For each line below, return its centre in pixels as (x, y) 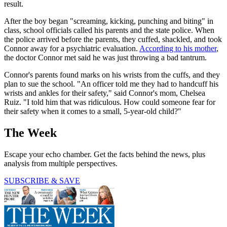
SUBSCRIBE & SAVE (42, 181)
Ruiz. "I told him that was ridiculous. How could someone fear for (110, 102)
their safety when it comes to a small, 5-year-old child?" (93, 111)
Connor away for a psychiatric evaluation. (72, 49)
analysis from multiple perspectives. (61, 164)
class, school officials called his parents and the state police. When (109, 30)
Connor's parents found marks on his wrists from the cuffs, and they (112, 75)
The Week (30, 133)
